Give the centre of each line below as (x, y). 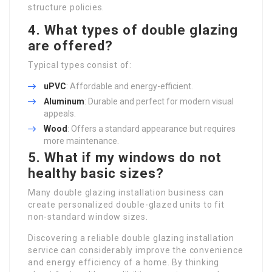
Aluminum (64, 101)
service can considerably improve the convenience (136, 250)
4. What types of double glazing (133, 30)
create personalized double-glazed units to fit (126, 204)
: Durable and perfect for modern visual (159, 101)
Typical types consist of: (80, 65)
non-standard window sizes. (88, 216)
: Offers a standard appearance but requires (151, 128)
